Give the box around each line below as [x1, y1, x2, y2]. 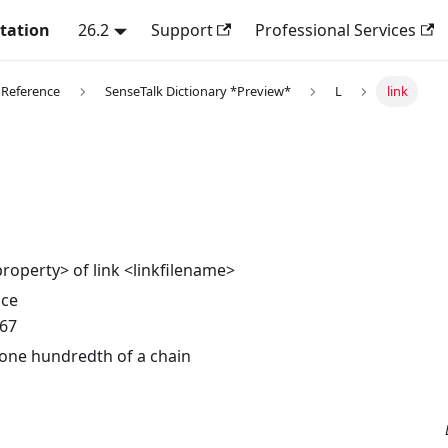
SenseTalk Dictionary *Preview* [104, 82, 291, 101]
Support [150, 19, 213, 41]
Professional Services [254, 19, 416, 41]
